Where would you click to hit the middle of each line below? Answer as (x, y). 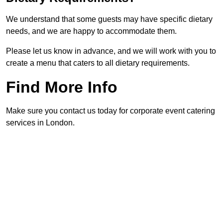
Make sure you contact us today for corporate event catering (111, 111)
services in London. (40, 123)
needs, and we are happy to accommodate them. (91, 31)
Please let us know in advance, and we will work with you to (111, 51)
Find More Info (62, 87)
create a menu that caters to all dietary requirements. (98, 63)
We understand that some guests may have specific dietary (109, 19)
